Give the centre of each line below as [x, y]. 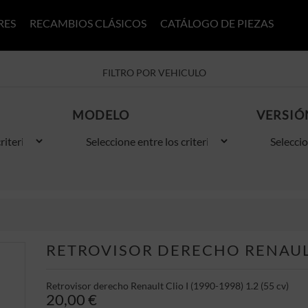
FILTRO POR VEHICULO [154, 73]
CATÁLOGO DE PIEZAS [217, 23]
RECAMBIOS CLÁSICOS [88, 23]
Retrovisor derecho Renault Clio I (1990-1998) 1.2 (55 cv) [168, 286]
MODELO [100, 115]
